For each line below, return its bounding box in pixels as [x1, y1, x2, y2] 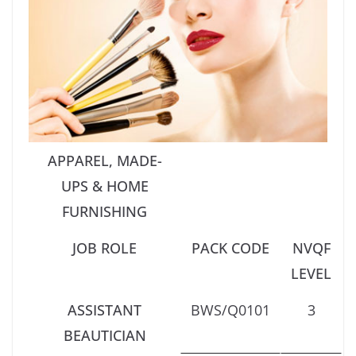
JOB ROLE [72, 238, 137, 257]
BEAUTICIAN [63, 325, 146, 345]
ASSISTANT [68, 300, 141, 319]
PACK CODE [192, 238, 269, 257]
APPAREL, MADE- [47, 150, 162, 170]
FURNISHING [62, 201, 147, 221]
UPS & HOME [60, 176, 149, 195]
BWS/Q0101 [191, 300, 270, 319]
